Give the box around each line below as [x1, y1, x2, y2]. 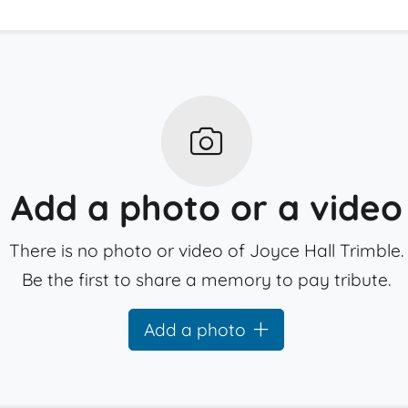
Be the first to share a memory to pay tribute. [22, 269, 392, 291]
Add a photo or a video [10, 186, 403, 229]
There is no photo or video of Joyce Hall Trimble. [9, 240, 404, 261]
